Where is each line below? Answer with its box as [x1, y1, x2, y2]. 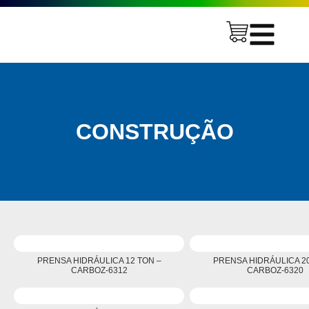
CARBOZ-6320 [246, 266, 303, 275]
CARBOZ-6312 [70, 266, 128, 275]
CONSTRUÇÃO [75, 119, 234, 144]
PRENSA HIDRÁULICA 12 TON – [37, 256, 161, 266]
